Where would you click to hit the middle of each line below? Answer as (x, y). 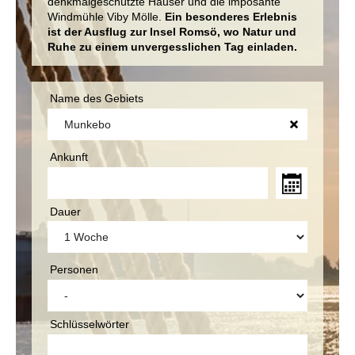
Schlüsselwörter (89, 324)
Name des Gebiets (96, 98)
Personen (74, 270)
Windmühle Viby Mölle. (106, 17)
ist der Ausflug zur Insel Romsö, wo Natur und (172, 32)
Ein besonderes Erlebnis (231, 17)
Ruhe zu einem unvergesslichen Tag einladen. (172, 47)
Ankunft (69, 157)
